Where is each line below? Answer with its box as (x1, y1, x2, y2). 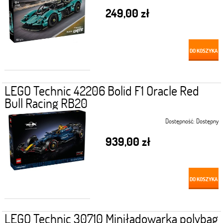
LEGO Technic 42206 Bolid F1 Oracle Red (4, 82, 199, 99)
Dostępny (196, 116, 219, 125)
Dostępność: (165, 116, 195, 125)
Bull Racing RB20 (4, 94, 88, 111)
